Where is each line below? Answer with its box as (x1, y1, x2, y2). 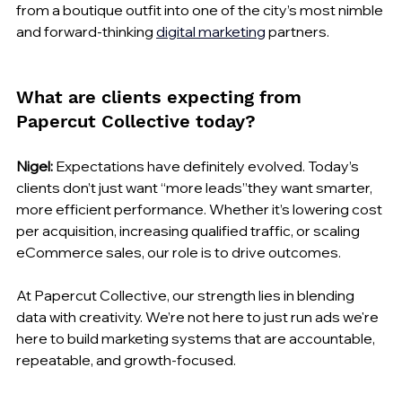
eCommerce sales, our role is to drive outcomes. (16, 242, 341, 261)
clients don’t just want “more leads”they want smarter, (16, 178, 375, 197)
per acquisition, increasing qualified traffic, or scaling (16, 221, 363, 240)
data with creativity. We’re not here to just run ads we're (16, 307, 381, 326)
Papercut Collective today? (16, 109, 256, 132)
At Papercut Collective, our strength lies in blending (16, 285, 357, 304)
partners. (266, 22, 329, 40)
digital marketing (156, 22, 266, 40)
